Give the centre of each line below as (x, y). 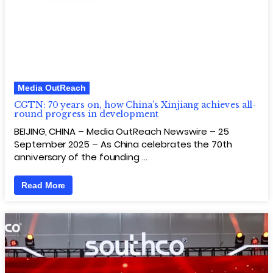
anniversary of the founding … (81, 157)
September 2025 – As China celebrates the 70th (123, 144)
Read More (44, 185)
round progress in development (86, 114)
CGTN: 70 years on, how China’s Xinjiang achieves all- (135, 105)
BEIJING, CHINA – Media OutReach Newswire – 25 (122, 131)
